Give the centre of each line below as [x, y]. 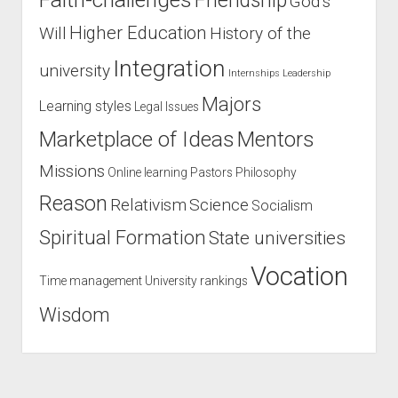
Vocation [299, 276]
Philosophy [266, 172]
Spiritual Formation [122, 237]
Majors [231, 104]
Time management [90, 281]
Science [219, 205]
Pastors [211, 172]
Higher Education [138, 33]
